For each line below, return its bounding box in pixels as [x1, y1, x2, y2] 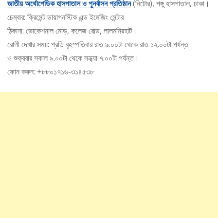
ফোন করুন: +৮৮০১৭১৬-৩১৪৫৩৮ [7, 66, 94, 77]
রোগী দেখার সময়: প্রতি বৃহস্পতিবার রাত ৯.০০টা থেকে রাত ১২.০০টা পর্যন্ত [7, 39, 188, 50]
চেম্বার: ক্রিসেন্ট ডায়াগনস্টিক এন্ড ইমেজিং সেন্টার [7, 12, 124, 23]
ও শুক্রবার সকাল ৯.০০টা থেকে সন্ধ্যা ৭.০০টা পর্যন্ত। [7, 53, 139, 64]
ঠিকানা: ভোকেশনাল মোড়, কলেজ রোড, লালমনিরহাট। [7, 25, 137, 36]
